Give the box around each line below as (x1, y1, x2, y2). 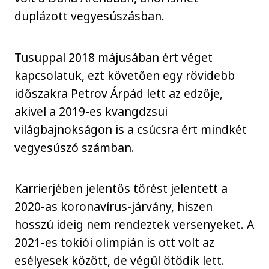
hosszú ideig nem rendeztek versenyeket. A (14, 216, 255, 233)
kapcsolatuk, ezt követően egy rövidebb (14, 67, 235, 83)
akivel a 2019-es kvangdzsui (14, 103, 168, 119)
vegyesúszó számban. (14, 139, 135, 156)
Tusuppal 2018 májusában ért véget (14, 49, 213, 65)
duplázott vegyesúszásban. (14, 8, 165, 25)
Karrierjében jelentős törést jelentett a (14, 180, 228, 197)
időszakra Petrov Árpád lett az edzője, (14, 85, 223, 101)
